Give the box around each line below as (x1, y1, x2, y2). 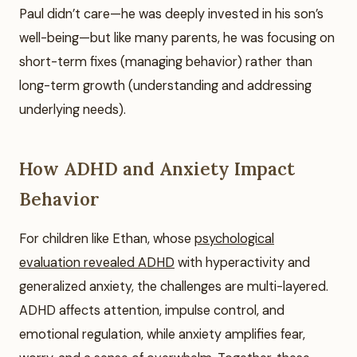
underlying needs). (19, 100, 126, 118)
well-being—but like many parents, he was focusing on (19, 29, 335, 46)
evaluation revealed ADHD (19, 253, 175, 271)
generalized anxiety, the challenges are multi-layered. (19, 277, 328, 295)
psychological (194, 229, 274, 247)
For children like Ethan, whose (19, 229, 194, 247)
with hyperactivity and (175, 253, 310, 271)
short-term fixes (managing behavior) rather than (19, 53, 312, 70)
